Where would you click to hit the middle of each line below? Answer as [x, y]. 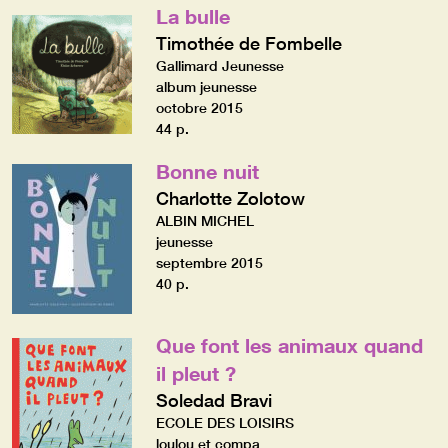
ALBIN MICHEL [204, 220]
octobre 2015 [199, 107]
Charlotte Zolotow [230, 197]
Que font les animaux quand [289, 344]
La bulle [192, 15]
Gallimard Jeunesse [219, 65]
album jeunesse [206, 86]
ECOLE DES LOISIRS [224, 422]
